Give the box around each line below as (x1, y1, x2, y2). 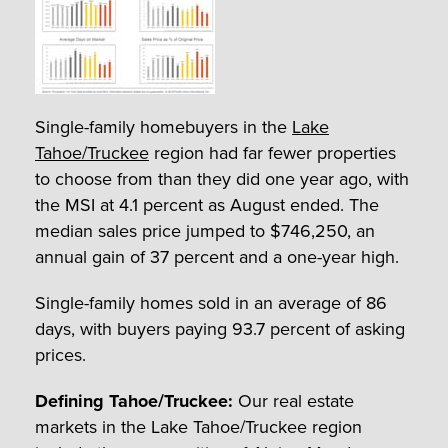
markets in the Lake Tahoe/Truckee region (35, 413, 362, 440)
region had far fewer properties (149, 139, 396, 166)
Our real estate (233, 387, 354, 414)
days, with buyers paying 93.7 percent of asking (35, 315, 405, 342)
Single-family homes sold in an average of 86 (35, 289, 387, 316)
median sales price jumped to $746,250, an (35, 217, 375, 244)
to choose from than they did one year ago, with (35, 165, 409, 192)
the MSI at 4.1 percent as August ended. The (35, 191, 379, 218)
